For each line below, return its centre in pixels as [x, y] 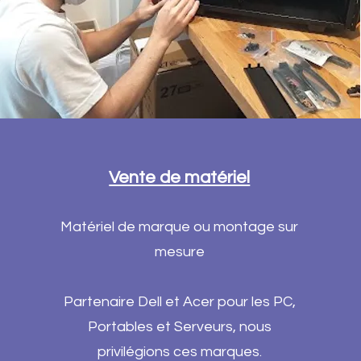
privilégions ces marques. [179, 352]
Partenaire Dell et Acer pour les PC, [179, 302]
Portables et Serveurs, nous [179, 327]
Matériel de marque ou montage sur [180, 227]
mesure [179, 252]
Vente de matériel [180, 178]
